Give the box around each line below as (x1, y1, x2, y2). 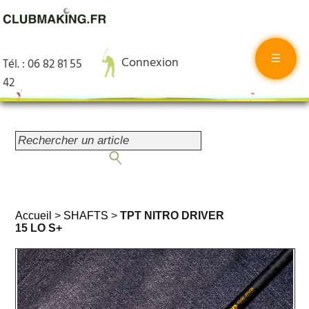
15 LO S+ (15, 222, 63, 234)
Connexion (121, 53, 179, 74)
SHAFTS (63, 210, 109, 221)
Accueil (15, 210, 52, 221)
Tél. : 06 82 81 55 (3, 55, 83, 74)
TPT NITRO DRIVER (120, 210, 225, 221)
